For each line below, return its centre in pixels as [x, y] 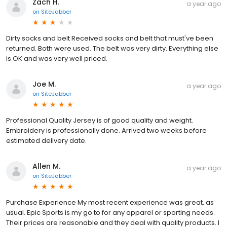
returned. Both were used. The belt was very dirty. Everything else [112, 49]
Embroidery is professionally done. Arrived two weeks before [106, 131]
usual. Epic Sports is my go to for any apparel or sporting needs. [110, 213]
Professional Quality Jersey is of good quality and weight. [100, 121]
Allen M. [46, 166]
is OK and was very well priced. [57, 59]
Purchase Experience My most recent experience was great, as [110, 203]
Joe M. [44, 84]
